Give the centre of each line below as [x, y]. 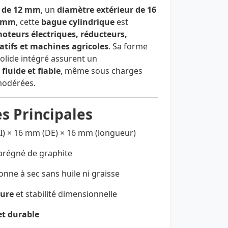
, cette [28, 22]
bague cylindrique [78, 22]
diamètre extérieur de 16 [107, 10]
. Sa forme [128, 47]
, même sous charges [102, 71]
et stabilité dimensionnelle [65, 194]
